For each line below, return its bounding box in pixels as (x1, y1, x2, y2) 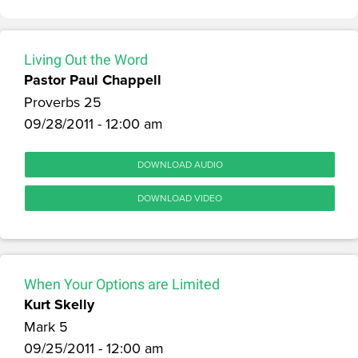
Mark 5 (24, 316, 68, 336)
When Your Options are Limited (24, 275, 220, 292)
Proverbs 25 (24, 91, 101, 112)
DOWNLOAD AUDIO (137, 157, 223, 171)
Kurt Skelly (24, 293, 94, 315)
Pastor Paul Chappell (24, 69, 161, 90)
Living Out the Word (24, 50, 148, 68)
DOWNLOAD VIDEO (137, 190, 222, 205)
